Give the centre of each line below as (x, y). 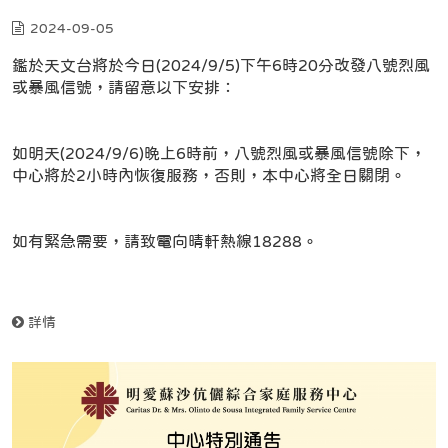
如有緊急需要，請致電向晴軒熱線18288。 (165, 241)
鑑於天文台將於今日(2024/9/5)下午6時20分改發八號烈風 (221, 65)
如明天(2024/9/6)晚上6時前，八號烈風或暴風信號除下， (219, 153)
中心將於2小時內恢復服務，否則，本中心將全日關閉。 (209, 175)
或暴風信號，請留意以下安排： (124, 87)
